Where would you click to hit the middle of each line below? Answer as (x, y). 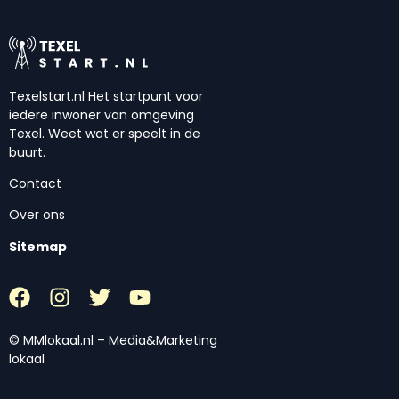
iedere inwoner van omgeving (102, 114)
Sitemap (38, 246)
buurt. (27, 152)
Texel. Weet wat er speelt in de (105, 133)
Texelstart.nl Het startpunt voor (106, 96)
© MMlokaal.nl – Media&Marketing (113, 341)
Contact (35, 184)
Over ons (37, 215)
